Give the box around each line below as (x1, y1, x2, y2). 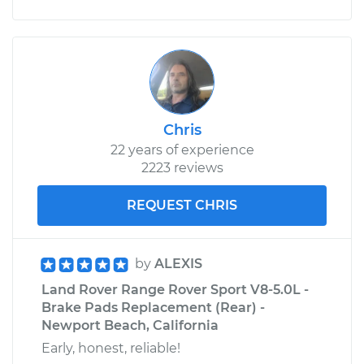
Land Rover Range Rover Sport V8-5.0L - (41, 281, 309, 297)
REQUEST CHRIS (127, 197, 237, 213)
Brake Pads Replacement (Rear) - (41, 299, 265, 315)
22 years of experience (110, 141, 254, 158)
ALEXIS (154, 255, 202, 271)
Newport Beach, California (41, 317, 219, 333)
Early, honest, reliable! (41, 340, 180, 356)
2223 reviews (141, 159, 223, 175)
